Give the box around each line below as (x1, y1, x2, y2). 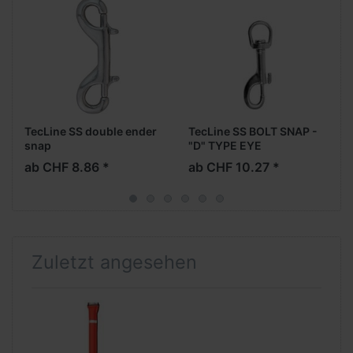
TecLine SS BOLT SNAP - (188, 124, 318, 139)
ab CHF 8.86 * (24, 159, 110, 176)
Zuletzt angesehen (32, 251, 197, 274)
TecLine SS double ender (24, 124, 157, 139)
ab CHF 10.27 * (188, 159, 280, 176)
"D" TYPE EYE (188, 139, 262, 153)
